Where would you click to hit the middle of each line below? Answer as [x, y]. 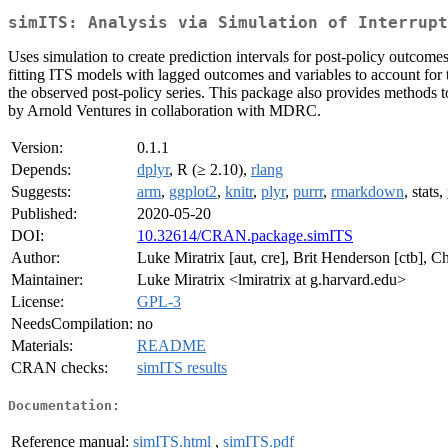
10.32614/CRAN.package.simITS [245, 236]
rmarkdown [367, 192]
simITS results [182, 368]
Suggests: [41, 192]
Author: [35, 258]
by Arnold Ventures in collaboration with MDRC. [164, 111]
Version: [37, 148]
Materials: [42, 346]
